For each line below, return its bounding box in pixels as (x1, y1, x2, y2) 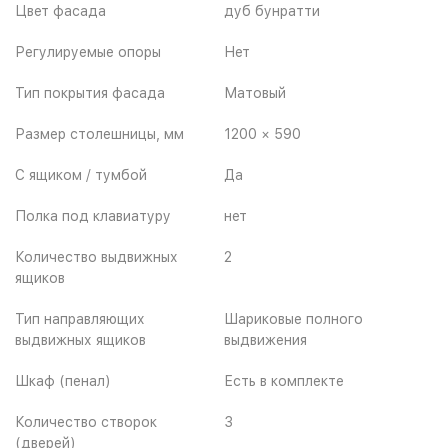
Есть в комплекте (224, 372, 344, 389)
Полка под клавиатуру (15, 207, 171, 224)
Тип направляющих (15, 310, 145, 327)
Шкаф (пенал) (15, 372, 111, 389)
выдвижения (224, 331, 307, 348)
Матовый (224, 84, 286, 101)
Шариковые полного (224, 310, 363, 327)
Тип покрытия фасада (15, 84, 165, 101)
